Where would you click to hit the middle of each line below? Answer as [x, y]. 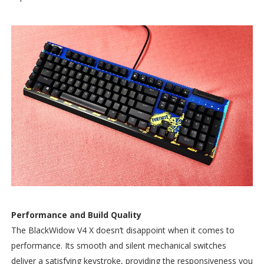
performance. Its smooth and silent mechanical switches [118, 246]
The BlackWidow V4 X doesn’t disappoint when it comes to [123, 230]
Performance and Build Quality [76, 215]
